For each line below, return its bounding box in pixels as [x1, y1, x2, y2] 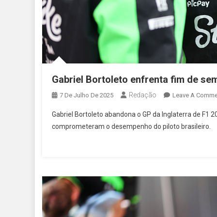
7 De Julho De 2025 [60, 92, 113, 99]
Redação [129, 91, 156, 99]
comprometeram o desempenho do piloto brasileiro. [52, 123, 211, 131]
